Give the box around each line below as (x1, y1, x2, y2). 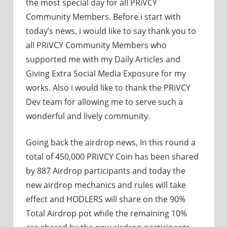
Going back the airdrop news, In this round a (26, 136, 196, 148)
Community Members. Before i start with (26, 11, 181, 22)
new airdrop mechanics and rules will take (26, 179, 186, 191)
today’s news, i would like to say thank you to (26, 25, 196, 36)
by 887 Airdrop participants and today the (26, 165, 185, 176)
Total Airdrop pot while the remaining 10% (26, 207, 187, 219)
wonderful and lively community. (26, 110, 150, 122)
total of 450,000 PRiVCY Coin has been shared (26, 150, 199, 162)
